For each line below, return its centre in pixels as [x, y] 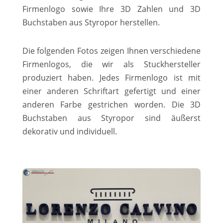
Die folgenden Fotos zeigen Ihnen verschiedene [111, 51]
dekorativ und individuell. [69, 131]
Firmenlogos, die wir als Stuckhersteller [111, 64]
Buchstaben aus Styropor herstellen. [91, 22]
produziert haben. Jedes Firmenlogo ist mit [111, 77]
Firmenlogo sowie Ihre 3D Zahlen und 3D [111, 9]
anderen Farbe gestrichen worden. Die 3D [111, 104]
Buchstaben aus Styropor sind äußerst [111, 118]
